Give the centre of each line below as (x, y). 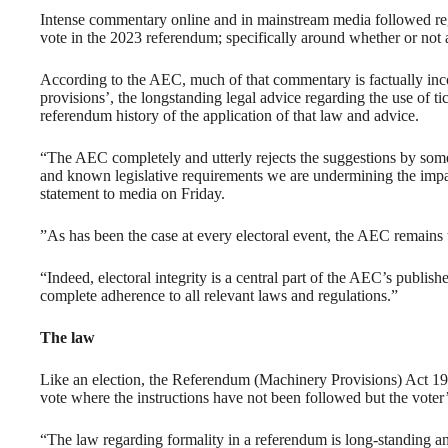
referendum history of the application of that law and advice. (229, 116)
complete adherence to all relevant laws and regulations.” (219, 296)
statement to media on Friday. (132, 194)
